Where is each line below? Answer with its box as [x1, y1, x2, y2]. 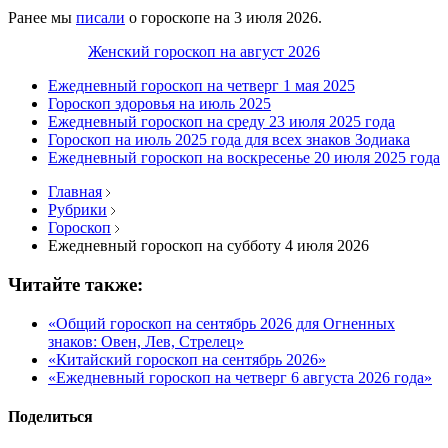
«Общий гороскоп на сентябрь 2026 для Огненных [48, 314, 395, 332]
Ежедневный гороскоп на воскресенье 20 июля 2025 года [48, 149, 440, 167]
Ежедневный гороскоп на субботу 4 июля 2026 [48, 237, 369, 255]
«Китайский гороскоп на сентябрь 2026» [48, 350, 326, 368]
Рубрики [48, 201, 107, 219]
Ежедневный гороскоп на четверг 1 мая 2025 [48, 77, 355, 95]
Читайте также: [8, 273, 143, 295]
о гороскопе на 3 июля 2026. [125, 9, 322, 27]
